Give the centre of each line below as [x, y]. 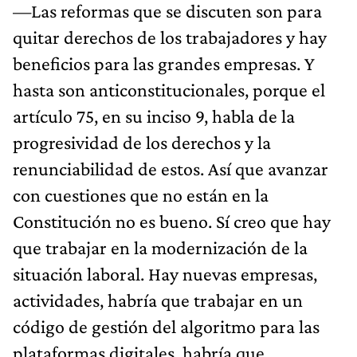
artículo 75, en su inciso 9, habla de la [154, 116]
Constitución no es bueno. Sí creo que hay [172, 221]
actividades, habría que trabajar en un [158, 300]
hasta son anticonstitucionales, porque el [169, 89]
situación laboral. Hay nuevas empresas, [165, 273]
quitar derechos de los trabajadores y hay [170, 37]
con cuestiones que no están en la [141, 194]
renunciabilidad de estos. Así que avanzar [171, 168]
